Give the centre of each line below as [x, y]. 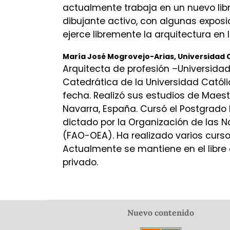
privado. [80, 162]
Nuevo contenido [160, 213]
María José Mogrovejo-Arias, [120, 57]
